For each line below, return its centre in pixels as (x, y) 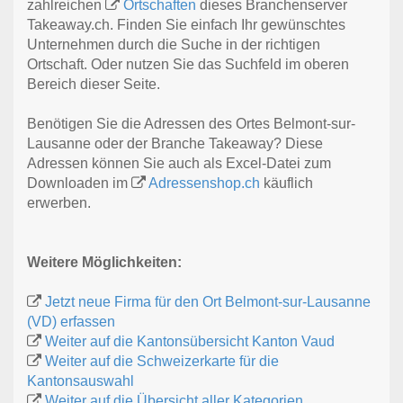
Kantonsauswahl (81, 381)
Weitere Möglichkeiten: (104, 263)
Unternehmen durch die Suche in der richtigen (174, 45)
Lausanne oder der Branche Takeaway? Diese (175, 144)
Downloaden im (79, 184)
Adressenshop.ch (204, 184)
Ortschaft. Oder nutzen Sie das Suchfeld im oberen (188, 65)
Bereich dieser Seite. (94, 85)
